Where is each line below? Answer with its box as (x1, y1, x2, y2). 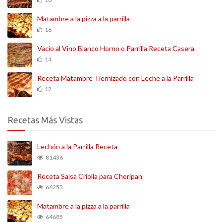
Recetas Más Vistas (7, 114, 83, 125)
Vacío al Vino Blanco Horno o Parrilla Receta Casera (37, 44, 194, 53)
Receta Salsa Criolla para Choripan (37, 171, 142, 180)
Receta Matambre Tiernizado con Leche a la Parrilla (37, 73, 194, 82)
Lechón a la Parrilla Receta (37, 142, 117, 151)
